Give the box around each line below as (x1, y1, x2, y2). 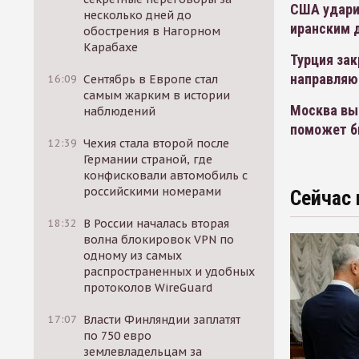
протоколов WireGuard (83, 280, 213, 295)
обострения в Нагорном (83, 24, 221, 38)
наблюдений (83, 104, 156, 119)
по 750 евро (83, 329, 152, 343)
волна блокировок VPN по (83, 232, 235, 247)
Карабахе (83, 40, 139, 54)
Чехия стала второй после (83, 136, 230, 151)
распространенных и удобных (83, 264, 256, 279)
